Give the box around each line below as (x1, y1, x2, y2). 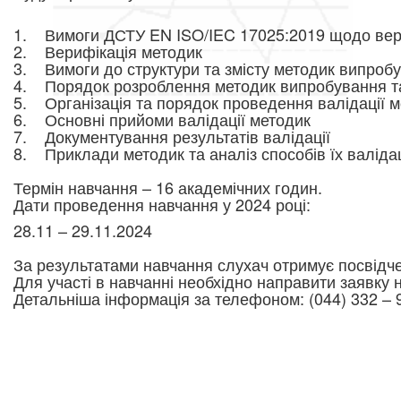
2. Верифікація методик (13, 39, 202, 63)
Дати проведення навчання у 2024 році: (13, 192, 311, 216)
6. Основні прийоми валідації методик (13, 107, 311, 131)
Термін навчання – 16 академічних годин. (13, 175, 322, 199)
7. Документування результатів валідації (13, 124, 330, 148)
